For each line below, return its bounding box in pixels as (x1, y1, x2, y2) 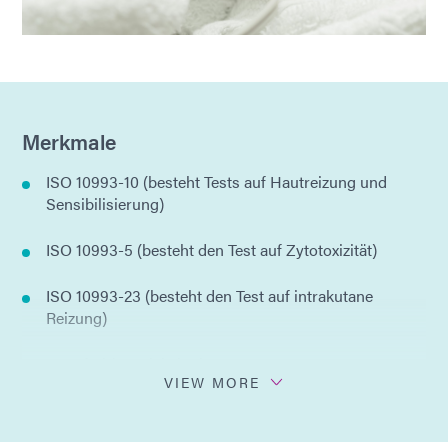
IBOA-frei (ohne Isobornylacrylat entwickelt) (46, 419, 353, 443)
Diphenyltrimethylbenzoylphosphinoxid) (46, 373, 326, 397)
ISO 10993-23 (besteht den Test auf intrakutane (46, 283, 373, 307)
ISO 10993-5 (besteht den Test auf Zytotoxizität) (46, 237, 377, 261)
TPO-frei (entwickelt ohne (46, 351, 225, 375)
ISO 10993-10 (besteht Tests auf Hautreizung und (46, 169, 387, 193)
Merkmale (22, 125, 116, 156)
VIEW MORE (164, 371, 260, 392)
